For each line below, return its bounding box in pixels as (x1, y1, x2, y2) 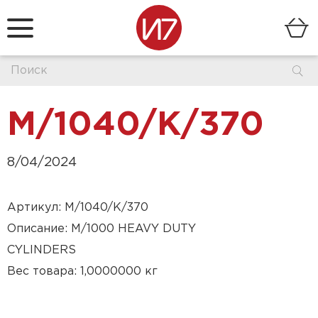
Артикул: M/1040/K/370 (7, 202, 148, 213)
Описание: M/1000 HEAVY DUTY (7, 224, 196, 234)
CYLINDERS (7, 245, 76, 256)
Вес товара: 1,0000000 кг (7, 266, 158, 277)
